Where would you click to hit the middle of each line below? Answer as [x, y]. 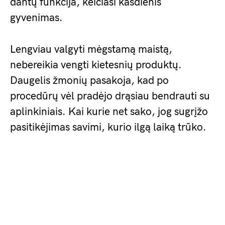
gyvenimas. [36, 18]
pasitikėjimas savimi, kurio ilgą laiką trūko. [108, 127]
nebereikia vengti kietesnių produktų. [96, 65]
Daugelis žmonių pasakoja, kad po [89, 81]
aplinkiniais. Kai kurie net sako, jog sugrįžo [109, 112]
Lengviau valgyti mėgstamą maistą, [91, 49]
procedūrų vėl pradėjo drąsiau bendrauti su [110, 96]
